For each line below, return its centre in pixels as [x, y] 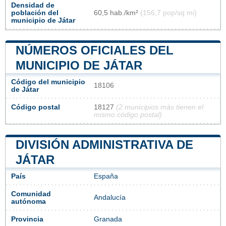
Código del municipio [48, 82]
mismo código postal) [128, 115]
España [106, 176]
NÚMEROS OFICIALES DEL [95, 50]
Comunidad [31, 194]
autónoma [29, 201]
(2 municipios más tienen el [160, 107]
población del [35, 13]
